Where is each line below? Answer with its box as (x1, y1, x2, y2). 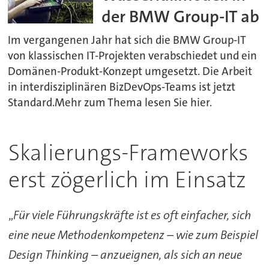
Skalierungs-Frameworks (8, 138, 248, 168)
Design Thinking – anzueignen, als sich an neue (8, 246, 242, 262)
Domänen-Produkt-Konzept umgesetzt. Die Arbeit (8, 64, 253, 79)
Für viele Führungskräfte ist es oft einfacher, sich (13, 207, 251, 223)
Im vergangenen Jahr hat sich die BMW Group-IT (8, 32, 247, 47)
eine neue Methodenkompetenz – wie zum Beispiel (8, 226, 258, 243)
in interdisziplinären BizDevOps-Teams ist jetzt (8, 79, 236, 94)
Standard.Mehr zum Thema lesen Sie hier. (8, 95, 213, 110)
